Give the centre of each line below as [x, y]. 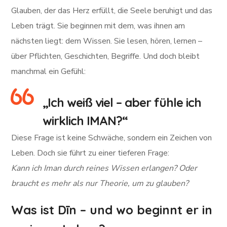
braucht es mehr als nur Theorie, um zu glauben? [100, 183]
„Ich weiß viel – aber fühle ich [122, 102]
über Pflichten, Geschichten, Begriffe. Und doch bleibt [106, 56]
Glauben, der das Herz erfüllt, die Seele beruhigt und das [112, 11]
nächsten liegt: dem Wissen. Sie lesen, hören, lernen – [107, 41]
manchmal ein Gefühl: [49, 71]
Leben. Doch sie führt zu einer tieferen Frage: [90, 153]
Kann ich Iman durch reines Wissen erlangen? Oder [104, 168]
